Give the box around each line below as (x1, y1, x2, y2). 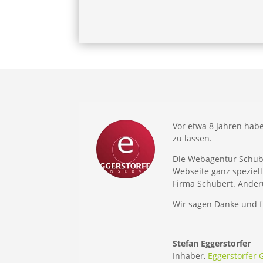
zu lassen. (173, 132, 213, 144)
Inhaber (173, 249, 204, 261)
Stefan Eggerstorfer (173, 237, 251, 249)
